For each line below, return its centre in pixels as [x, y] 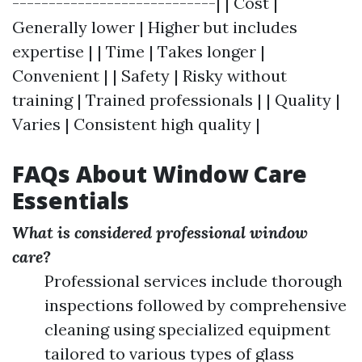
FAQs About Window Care [160, 174]
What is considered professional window [160, 233]
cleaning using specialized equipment [187, 330]
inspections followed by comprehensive [196, 305]
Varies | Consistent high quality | [136, 124]
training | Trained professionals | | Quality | [176, 100]
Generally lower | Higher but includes [155, 27]
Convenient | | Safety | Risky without [149, 76]
